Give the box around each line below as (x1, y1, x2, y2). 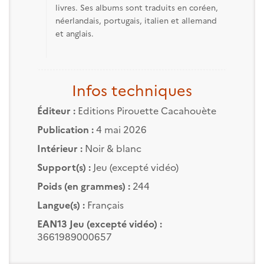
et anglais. (55, 27, 94, 38)
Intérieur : (37, 141, 82, 154)
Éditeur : (37, 103, 75, 117)
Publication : (37, 122, 94, 136)
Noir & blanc (82, 141, 141, 154)
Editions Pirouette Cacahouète (77, 103, 216, 117)
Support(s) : (37, 160, 91, 173)
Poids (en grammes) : (37, 179, 130, 192)
